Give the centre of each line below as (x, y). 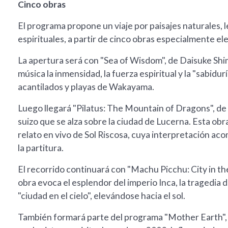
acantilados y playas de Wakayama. (86, 87)
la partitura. (41, 148)
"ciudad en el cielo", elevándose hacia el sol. (102, 196)
